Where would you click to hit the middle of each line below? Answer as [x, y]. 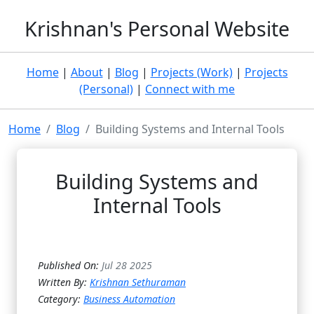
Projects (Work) [191, 72]
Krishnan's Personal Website [157, 28]
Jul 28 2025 [127, 265]
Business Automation [129, 299]
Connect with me [190, 89]
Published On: [70, 265]
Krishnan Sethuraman [138, 282]
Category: [61, 299]
